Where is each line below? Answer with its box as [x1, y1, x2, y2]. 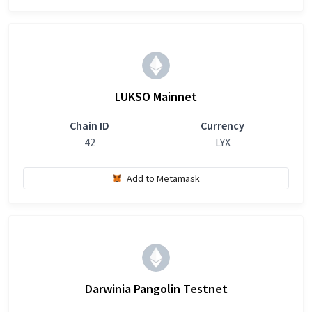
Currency [201, 118, 244, 132]
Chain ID [70, 118, 109, 132]
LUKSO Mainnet [115, 88, 197, 104]
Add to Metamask [126, 171, 200, 185]
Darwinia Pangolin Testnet [84, 281, 228, 297]
